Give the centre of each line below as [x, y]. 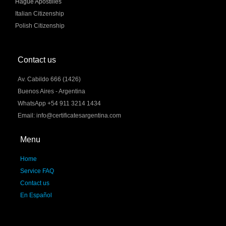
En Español [36, 195]
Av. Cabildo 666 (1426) [49, 79]
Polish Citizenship [40, 26]
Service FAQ [37, 171]
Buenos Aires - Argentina [51, 91]
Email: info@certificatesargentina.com [69, 116]
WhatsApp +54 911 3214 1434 [59, 103]
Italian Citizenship [40, 14]
